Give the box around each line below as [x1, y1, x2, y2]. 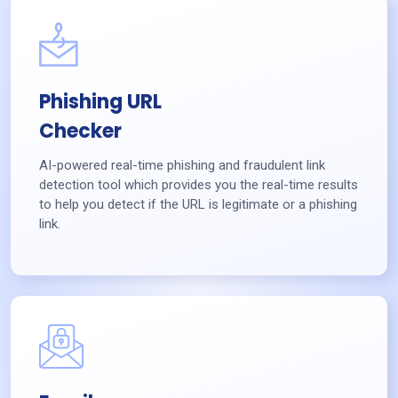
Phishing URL [39, 87, 162, 115]
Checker [39, 116, 122, 145]
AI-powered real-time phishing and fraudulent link [39, 157, 325, 174]
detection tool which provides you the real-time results [39, 177, 358, 194]
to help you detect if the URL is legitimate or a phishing [39, 196, 357, 213]
